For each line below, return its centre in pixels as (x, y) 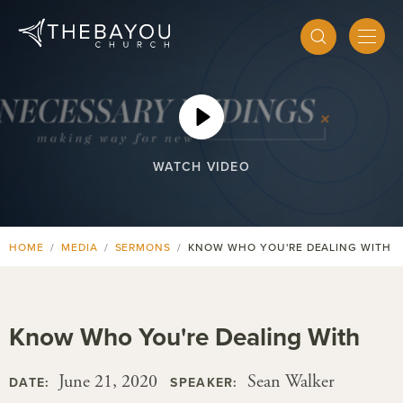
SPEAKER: (204, 383)
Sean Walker (288, 382)
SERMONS (143, 247)
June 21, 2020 (106, 382)
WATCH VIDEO (201, 167)
